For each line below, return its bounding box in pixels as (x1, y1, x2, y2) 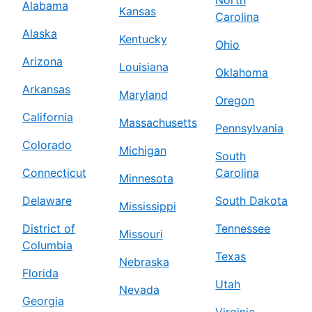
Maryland (118, 88, 168, 102)
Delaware (22, 194, 72, 208)
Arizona (22, 54, 63, 69)
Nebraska (118, 255, 169, 270)
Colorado (22, 138, 72, 153)
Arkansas (22, 82, 70, 97)
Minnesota (118, 171, 173, 186)
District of (22, 221, 75, 236)
